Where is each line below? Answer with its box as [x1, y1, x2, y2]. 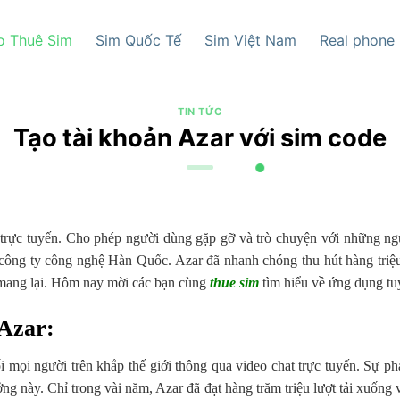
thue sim [209, 275, 259, 291]
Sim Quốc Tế [95, 31, 181, 49]
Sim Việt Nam [204, 31, 296, 49]
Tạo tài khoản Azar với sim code [13, 122, 387, 153]
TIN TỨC [178, 105, 222, 118]
